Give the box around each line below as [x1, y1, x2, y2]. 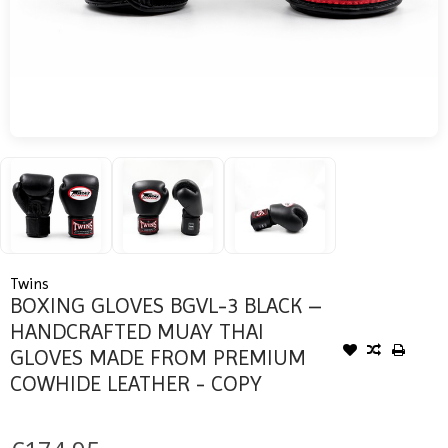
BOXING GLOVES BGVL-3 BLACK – [10, 292, 322, 318]
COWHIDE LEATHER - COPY [10, 370, 262, 396]
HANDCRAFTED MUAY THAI [10, 318, 264, 344]
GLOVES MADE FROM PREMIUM [10, 344, 306, 370]
